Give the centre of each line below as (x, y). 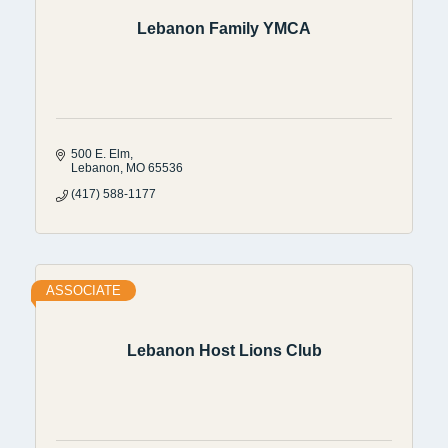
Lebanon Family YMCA (224, 29)
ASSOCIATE (83, 290)
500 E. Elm (100, 153)
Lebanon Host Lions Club (224, 351)
